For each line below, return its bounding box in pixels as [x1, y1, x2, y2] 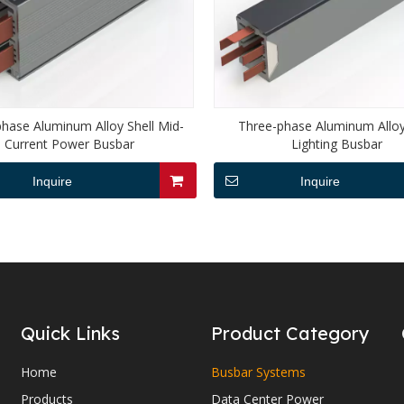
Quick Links [21, 322, 121, 344]
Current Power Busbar [5, 135, 135, 152]
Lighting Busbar [291, 135, 383, 152]
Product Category [210, 322, 370, 344]
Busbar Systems [210, 363, 306, 381]
